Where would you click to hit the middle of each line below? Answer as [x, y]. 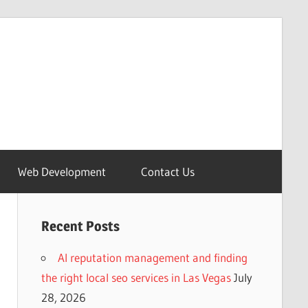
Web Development [62, 172]
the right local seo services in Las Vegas [136, 277]
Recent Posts [80, 226]
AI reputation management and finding [152, 257]
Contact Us [168, 172]
